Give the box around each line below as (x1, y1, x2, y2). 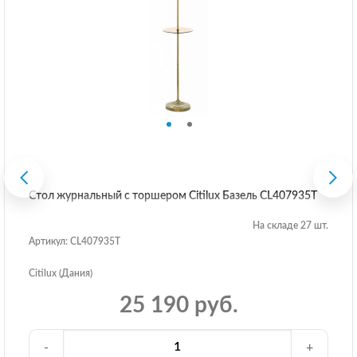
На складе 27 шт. (253, 221, 328, 231)
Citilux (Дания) (29, 269, 92, 279)
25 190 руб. (119, 294, 238, 317)
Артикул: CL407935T (29, 237, 120, 247)
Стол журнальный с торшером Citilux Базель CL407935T (29, 190, 317, 202)
